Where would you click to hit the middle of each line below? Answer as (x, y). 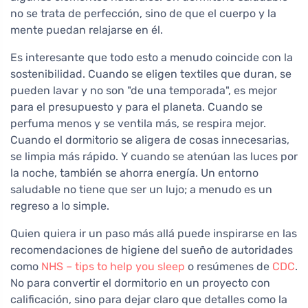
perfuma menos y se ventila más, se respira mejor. (138, 124)
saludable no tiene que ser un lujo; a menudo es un (141, 190)
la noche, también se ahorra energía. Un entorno (134, 173)
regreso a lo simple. (60, 206)
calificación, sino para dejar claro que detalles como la (149, 300)
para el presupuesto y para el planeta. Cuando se (136, 107)
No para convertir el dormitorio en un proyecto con (140, 283)
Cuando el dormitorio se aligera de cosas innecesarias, (150, 140)
